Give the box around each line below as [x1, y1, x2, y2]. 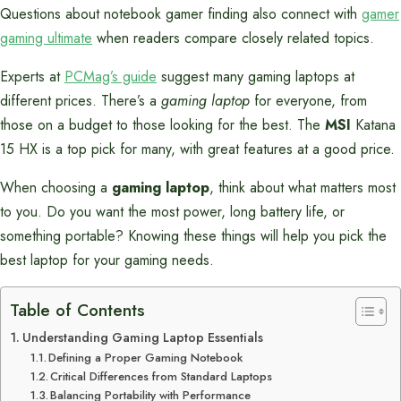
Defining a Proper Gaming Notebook [48, 349, 243, 366]
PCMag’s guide [64, 66, 157, 87]
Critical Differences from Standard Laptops [50, 368, 273, 385]
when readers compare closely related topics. [92, 28, 374, 48]
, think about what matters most [209, 177, 396, 198]
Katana [351, 115, 396, 135]
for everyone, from [250, 90, 367, 111]
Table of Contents [10, 296, 145, 322]
